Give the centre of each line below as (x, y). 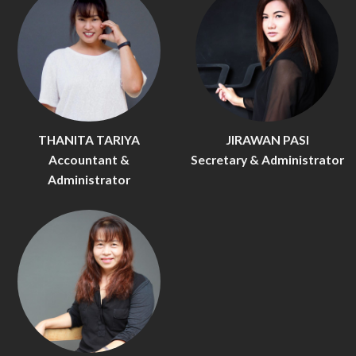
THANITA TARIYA (89, 139)
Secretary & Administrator (267, 159)
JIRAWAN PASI (267, 139)
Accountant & (89, 159)
